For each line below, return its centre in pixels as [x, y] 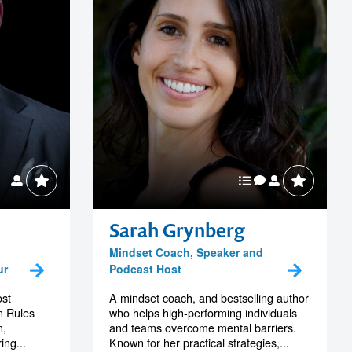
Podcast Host [145, 268]
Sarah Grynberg [177, 230]
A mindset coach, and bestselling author [209, 297]
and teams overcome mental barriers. [202, 327]
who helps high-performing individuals [203, 312]
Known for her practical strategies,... [199, 342]
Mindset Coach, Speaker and [186, 252]
